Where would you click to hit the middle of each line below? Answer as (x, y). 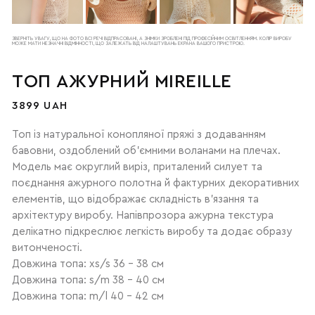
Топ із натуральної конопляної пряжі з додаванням (139, 134)
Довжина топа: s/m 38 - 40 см (89, 280)
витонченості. (47, 247)
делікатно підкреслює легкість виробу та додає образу (152, 231)
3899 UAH (40, 106)
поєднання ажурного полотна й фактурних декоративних (156, 183)
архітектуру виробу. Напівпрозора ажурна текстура (143, 215)
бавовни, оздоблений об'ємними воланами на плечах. (147, 150)
